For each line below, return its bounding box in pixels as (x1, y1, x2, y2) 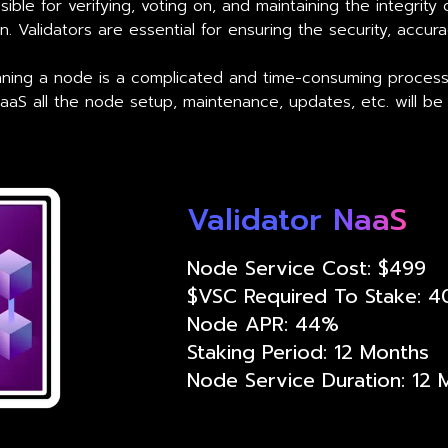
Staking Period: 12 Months (187, 336, 430, 367)
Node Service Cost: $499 (187, 252, 427, 283)
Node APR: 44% (187, 308, 340, 339)
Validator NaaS (187, 196, 408, 243)
